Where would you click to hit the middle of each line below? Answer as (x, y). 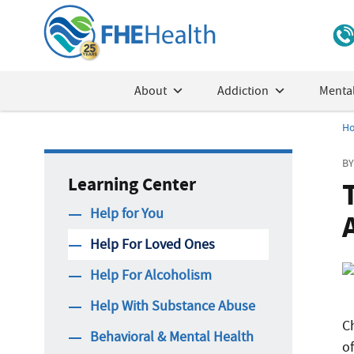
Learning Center (132, 185)
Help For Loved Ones (153, 244)
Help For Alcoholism (151, 275)
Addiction (243, 91)
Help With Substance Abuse (173, 306)
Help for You (127, 213)
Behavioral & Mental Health (172, 337)
